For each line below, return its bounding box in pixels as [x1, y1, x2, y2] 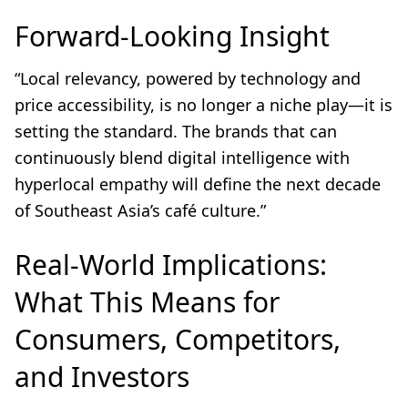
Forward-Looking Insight [15, 17, 330, 56]
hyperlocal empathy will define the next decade [15, 173, 381, 196]
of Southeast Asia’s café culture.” [15, 199, 266, 222]
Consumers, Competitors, [15, 321, 341, 359]
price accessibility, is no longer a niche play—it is [15, 94, 393, 117]
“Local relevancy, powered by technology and [15, 67, 361, 90]
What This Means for [15, 283, 280, 321]
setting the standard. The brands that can [15, 120, 337, 143]
